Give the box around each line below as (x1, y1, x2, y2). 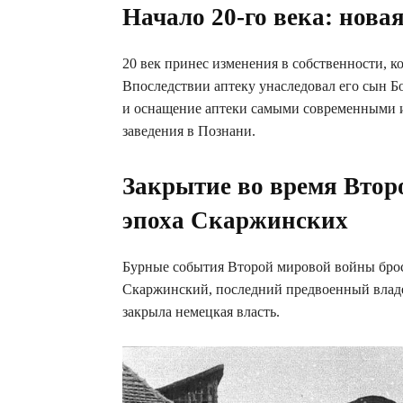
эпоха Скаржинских (122, 207, 348, 234)
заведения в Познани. (122, 123, 255, 139)
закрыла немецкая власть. (122, 304, 280, 319)
